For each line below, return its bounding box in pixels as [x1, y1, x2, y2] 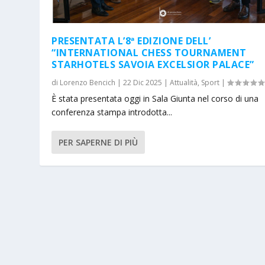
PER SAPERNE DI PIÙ [59, 137, 138, 148]
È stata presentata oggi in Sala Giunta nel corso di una [51, 93, 259, 105]
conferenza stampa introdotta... [51, 106, 173, 118]
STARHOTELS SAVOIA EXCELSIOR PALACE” [51, 58, 254, 72]
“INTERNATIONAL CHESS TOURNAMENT [51, 46, 247, 60]
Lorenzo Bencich [60, 77, 116, 88]
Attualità [170, 77, 198, 88]
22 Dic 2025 [123, 77, 163, 88]
